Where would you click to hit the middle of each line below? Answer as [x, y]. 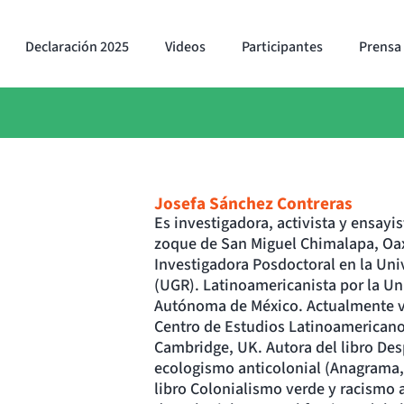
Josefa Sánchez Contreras [253, 203]
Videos [185, 47]
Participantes [282, 47]
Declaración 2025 [77, 47]
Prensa [380, 47]
